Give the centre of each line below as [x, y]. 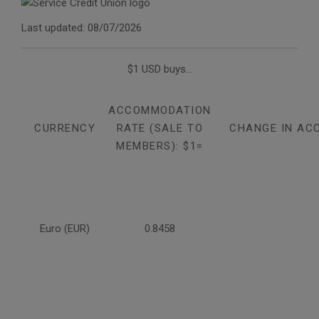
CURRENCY [65, 129]
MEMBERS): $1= [160, 146]
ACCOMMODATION [160, 111]
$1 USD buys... [159, 69]
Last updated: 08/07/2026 [82, 28]
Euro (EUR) [65, 229]
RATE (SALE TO [160, 129]
